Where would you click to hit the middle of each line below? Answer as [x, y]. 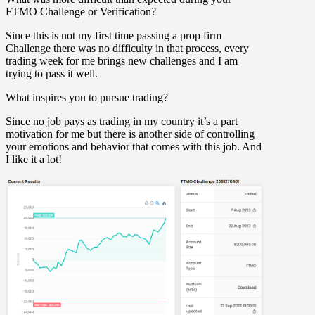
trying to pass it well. [52, 73]
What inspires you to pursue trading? [87, 97]
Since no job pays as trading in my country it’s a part [122, 121]
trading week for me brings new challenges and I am [122, 60]
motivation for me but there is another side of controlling [130, 134]
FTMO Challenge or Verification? [81, 11]
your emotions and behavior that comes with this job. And [134, 146]
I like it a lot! [34, 159]
